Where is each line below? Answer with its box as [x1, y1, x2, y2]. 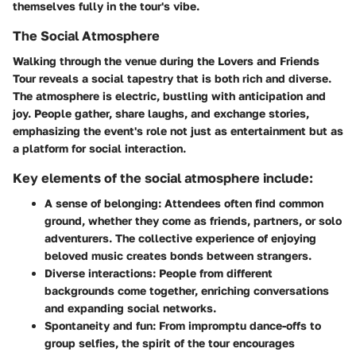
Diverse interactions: [44, 266, 156, 281]
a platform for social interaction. [13, 141, 186, 155]
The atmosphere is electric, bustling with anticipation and [13, 89, 326, 103]
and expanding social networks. [44, 301, 216, 315]
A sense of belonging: [44, 196, 161, 211]
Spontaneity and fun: [44, 319, 156, 333]
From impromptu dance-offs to [156, 319, 321, 333]
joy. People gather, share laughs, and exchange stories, [13, 106, 309, 120]
